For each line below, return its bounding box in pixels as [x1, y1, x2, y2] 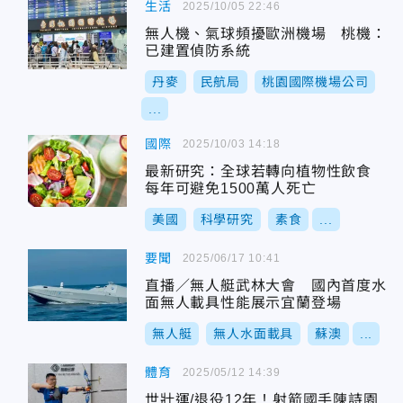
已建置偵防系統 [145, 43, 251, 58]
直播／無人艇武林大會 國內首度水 [145, 278, 387, 293]
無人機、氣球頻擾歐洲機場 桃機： [145, 26, 387, 41]
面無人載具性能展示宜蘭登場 [145, 295, 342, 310]
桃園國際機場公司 [262, 75, 369, 89]
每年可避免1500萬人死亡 [145, 181, 317, 196]
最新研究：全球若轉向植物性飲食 [145, 164, 387, 179]
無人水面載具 [213, 327, 294, 341]
